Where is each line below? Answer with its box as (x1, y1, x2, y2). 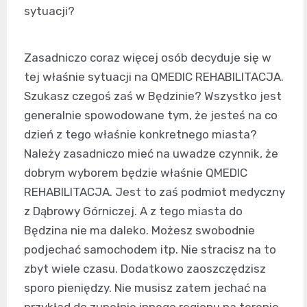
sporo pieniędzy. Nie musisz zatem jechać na (24, 281, 267, 295)
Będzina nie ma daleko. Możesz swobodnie (24, 223, 255, 238)
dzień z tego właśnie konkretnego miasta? (24, 127, 257, 142)
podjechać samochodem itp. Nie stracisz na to (24, 243, 276, 257)
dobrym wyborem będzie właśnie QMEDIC (24, 166, 247, 180)
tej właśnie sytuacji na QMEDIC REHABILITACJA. (24, 70, 284, 84)
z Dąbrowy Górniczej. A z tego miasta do (24, 204, 243, 219)
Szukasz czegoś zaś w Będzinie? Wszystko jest (24, 89, 282, 103)
